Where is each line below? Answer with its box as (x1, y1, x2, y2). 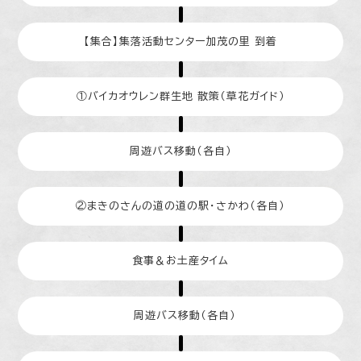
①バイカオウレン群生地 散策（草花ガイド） (76, 91, 285, 102)
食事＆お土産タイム (132, 255, 229, 267)
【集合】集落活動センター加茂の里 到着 (84, 36, 277, 48)
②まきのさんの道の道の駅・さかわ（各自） (76, 201, 285, 212)
